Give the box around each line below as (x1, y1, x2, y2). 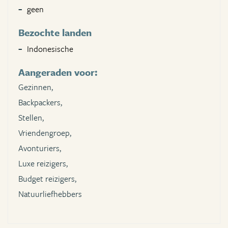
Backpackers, (18, 96, 62, 109)
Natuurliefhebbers (18, 188, 82, 201)
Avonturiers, (18, 142, 61, 155)
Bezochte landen (18, 25, 92, 40)
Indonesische (27, 43, 73, 55)
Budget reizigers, (18, 173, 76, 185)
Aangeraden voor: (18, 65, 98, 79)
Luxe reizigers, (18, 157, 68, 170)
